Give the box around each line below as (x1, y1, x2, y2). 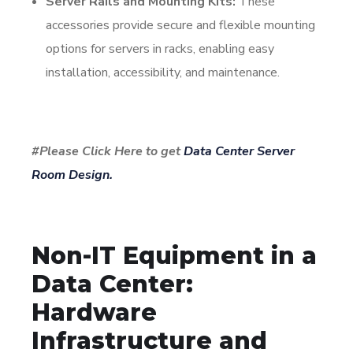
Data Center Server (184, 142, 295, 160)
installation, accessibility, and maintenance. (46, 63, 280, 81)
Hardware (32, 297, 157, 327)
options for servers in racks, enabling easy (46, 39, 274, 58)
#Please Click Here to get (32, 142, 184, 160)
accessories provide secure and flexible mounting (46, 16, 315, 34)
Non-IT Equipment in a (32, 240, 317, 270)
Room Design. (32, 165, 113, 184)
